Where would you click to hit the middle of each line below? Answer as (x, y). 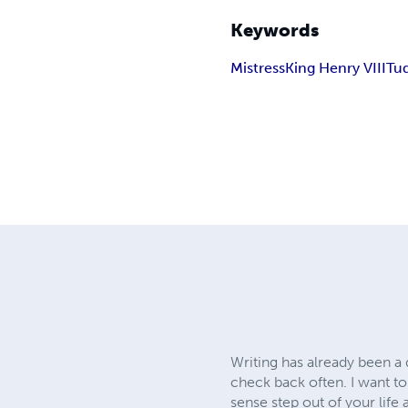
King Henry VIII (336, 67)
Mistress (258, 67)
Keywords (275, 30)
